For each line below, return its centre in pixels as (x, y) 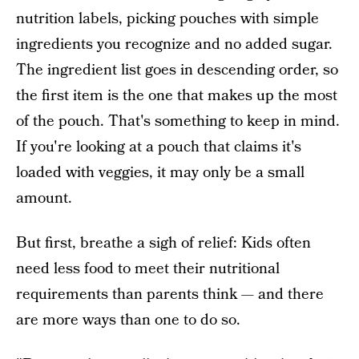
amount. (44, 198)
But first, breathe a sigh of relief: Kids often (163, 243)
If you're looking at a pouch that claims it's (159, 147)
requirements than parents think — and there (170, 294)
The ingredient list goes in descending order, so (177, 70)
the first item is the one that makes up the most (177, 96)
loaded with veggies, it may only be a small (160, 173)
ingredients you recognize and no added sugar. (174, 44)
